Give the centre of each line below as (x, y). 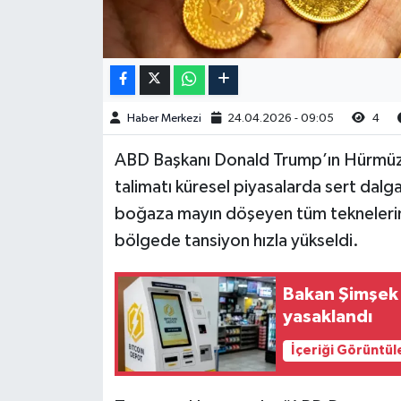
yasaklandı (328, 316)
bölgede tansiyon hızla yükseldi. (236, 240)
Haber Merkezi (164, 118)
